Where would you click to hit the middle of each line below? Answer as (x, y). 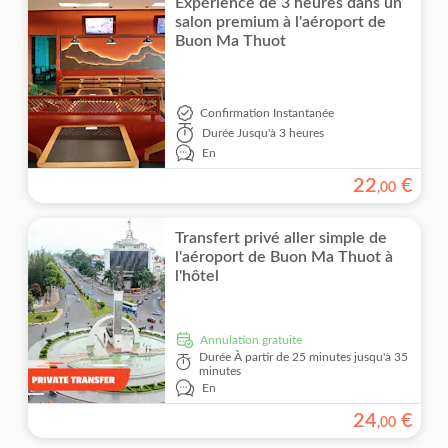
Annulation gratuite (255, 339)
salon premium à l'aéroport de (281, 21)
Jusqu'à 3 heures (281, 132)
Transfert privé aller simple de (281, 237)
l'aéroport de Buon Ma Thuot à (284, 256)
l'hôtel (197, 275)
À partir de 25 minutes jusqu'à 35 (320, 356)
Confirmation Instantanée (267, 112)
